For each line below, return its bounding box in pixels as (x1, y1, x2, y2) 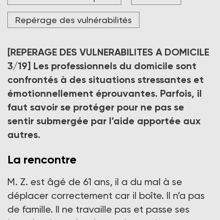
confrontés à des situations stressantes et (7, 74, 204, 86)
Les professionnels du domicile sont (31, 60, 196, 72)
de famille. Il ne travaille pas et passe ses (7, 203, 190, 216)
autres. (7, 129, 40, 141)
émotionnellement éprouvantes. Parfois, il (7, 87, 202, 100)
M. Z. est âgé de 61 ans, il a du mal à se (7, 176, 182, 188)
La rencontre (7, 152, 77, 167)
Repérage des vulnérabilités (15, 15, 132, 26)
